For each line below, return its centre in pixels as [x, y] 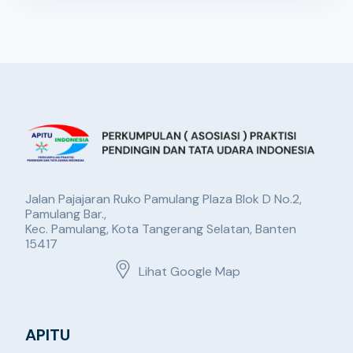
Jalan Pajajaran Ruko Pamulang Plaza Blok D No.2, [164, 199]
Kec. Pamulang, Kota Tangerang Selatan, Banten [161, 229]
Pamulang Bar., [66, 214]
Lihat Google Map [189, 272]
